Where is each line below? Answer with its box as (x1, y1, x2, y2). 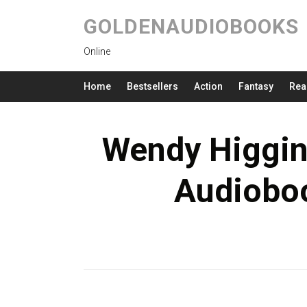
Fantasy (238, 81, 273, 92)
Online (84, 46, 110, 57)
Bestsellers (127, 81, 178, 92)
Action (194, 81, 223, 92)
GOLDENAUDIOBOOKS (84, 14, 299, 38)
